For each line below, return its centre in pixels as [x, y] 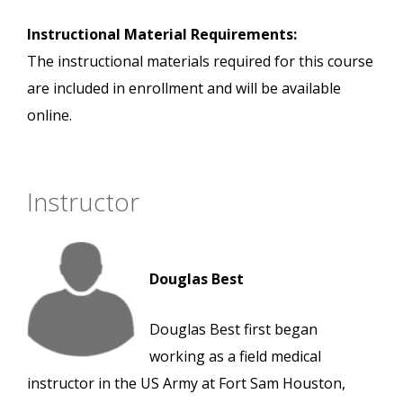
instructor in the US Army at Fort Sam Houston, [186, 384]
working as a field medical [235, 357]
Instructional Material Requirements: [162, 35]
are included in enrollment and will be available [184, 89]
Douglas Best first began [233, 330]
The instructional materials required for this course [200, 62]
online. [49, 116]
